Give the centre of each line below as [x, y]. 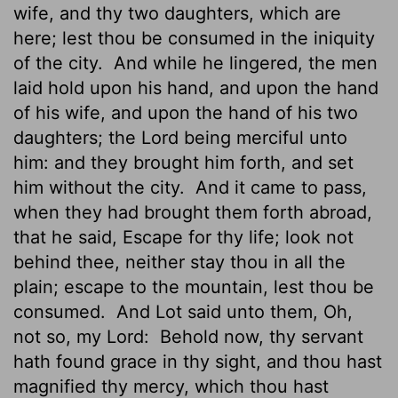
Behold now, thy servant [259, 336]
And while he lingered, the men [243, 63]
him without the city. [102, 187]
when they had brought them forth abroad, [193, 212]
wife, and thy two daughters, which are [177, 13]
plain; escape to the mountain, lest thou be [194, 287]
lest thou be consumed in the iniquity [219, 38]
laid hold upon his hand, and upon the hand [196, 88]
